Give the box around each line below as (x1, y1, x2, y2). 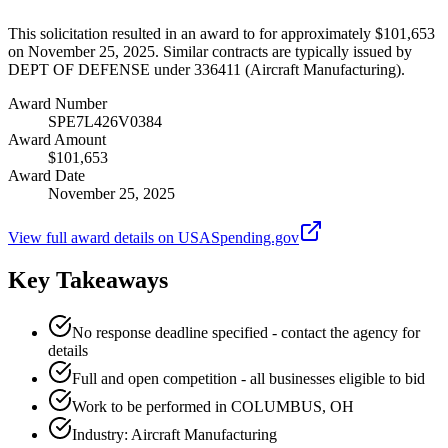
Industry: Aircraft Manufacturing (72, 425, 277, 443)
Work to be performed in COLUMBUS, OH (72, 397, 354, 415)
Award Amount (8, 130, 106, 148)
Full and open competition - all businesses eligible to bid (72, 369, 425, 387)
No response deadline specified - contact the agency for (72, 323, 420, 341)
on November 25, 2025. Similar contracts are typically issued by (8, 42, 412, 60)
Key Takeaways (8, 266, 168, 293)
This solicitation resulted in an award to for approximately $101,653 (8, 24, 435, 42)
